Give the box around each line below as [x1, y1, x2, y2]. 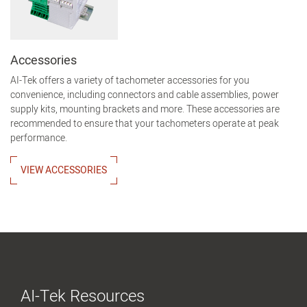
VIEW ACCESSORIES [21, 163, 107, 178]
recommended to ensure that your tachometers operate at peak [10, 116, 279, 132]
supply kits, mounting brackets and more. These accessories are [10, 102, 280, 117]
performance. [10, 131, 67, 146]
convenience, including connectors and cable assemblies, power [10, 88, 279, 103]
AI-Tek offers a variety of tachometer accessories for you [10, 73, 249, 88]
